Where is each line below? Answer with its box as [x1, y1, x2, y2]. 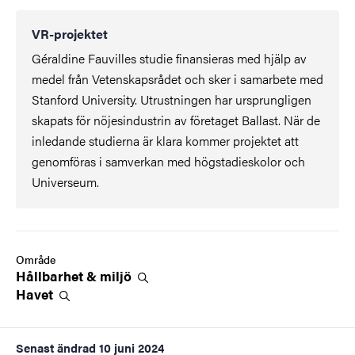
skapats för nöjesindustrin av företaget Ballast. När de [32, 111, 320, 130]
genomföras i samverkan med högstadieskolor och [32, 152, 305, 171]
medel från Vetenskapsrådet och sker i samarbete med [32, 70, 323, 89]
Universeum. [32, 173, 99, 192]
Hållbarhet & [16, 266, 100, 286]
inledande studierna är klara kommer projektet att [32, 132, 299, 151]
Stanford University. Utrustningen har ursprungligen [32, 90, 311, 109]
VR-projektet [32, 25, 108, 44]
